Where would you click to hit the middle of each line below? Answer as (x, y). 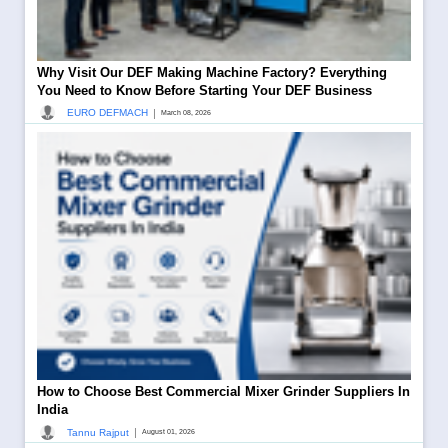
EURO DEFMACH (107, 113)
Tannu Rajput (98, 432)
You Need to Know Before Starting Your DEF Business (204, 90)
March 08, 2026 (186, 112)
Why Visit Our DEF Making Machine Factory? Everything (212, 72)
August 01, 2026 (168, 432)
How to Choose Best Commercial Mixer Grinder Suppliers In (223, 392)
